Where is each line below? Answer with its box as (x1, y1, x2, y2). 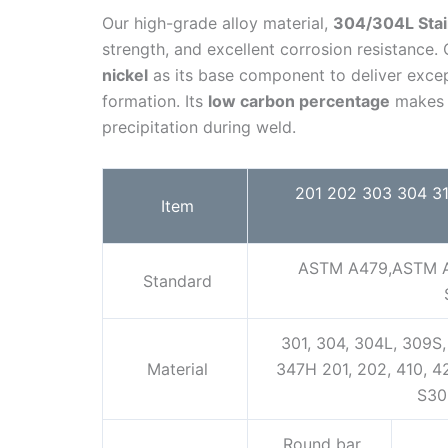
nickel (102, 65, 148, 86)
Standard (138, 271, 212, 292)
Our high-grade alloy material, (102, 13, 333, 34)
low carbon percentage (208, 91, 390, 112)
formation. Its (102, 91, 208, 112)
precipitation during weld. (102, 117, 296, 138)
